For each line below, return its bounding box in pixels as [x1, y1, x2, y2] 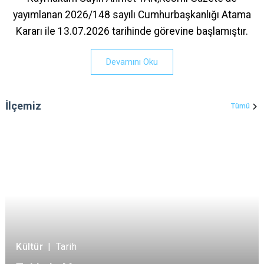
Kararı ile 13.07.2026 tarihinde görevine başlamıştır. [16, 25, 248, 38]
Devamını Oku [106, 57, 158, 68]
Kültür [16, 241, 43, 253]
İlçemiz [5, 100, 41, 113]
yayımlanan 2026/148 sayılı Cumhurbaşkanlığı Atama [13, 9, 251, 21]
